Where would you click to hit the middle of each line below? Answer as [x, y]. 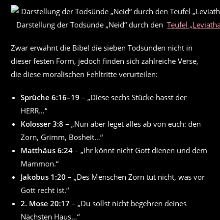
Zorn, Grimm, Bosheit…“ [62, 137]
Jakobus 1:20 [43, 177]
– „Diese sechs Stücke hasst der [133, 97]
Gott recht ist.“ [45, 190]
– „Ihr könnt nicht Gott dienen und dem [140, 150]
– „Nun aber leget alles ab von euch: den [132, 124]
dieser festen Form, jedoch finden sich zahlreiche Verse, [105, 61]
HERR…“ [34, 110]
